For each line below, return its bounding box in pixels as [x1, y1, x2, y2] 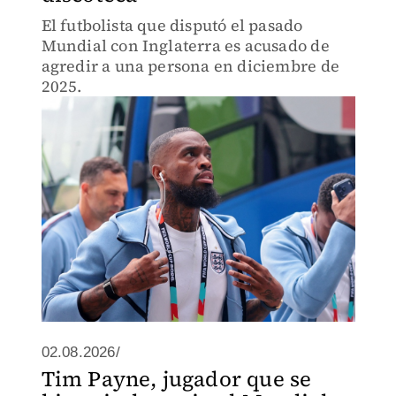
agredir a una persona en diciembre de [41, 55, 339, 77]
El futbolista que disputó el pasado [41, 14, 303, 36]
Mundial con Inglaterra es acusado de [41, 34, 330, 57]
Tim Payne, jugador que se [41, 364, 312, 393]
